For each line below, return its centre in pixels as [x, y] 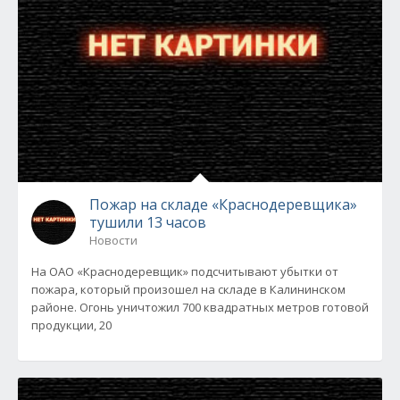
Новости [113, 240]
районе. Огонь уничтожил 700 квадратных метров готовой [200, 307]
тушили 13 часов [148, 222]
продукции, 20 [71, 325]
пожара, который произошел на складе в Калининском [188, 289]
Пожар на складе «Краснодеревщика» [223, 204]
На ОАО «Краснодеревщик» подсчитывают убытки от [185, 271]
